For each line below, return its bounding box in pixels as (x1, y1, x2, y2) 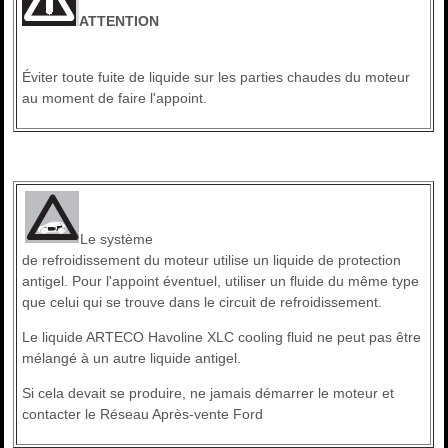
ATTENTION (79, 13, 160, 30)
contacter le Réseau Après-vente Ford (22, 406, 264, 423)
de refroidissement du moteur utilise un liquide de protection (22, 252, 402, 269)
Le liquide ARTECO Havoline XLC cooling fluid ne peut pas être (22, 329, 422, 346)
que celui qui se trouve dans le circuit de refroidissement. (22, 294, 383, 311)
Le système (80, 231, 154, 248)
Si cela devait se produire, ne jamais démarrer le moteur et (22, 385, 395, 402)
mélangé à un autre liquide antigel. (22, 350, 242, 367)
